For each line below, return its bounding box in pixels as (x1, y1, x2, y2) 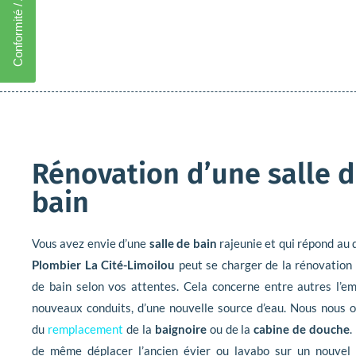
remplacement (47, 322, 123, 337)
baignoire (154, 322, 207, 337)
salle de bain (149, 236, 217, 251)
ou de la (206, 322, 254, 337)
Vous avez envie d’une (32, 236, 149, 251)
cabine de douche (253, 322, 350, 337)
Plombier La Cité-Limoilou (32, 257, 176, 273)
